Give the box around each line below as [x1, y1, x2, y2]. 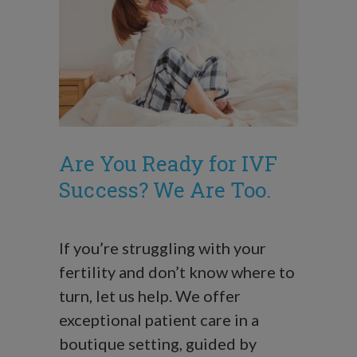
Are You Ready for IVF [59, 150, 277, 177]
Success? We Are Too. [59, 176, 271, 203]
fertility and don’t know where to [59, 262, 295, 281]
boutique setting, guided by [59, 334, 257, 353]
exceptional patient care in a [59, 310, 259, 329]
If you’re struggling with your [59, 238, 266, 257]
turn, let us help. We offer [59, 286, 241, 305]
